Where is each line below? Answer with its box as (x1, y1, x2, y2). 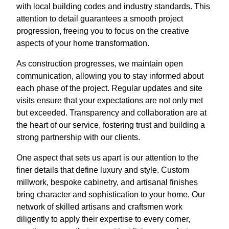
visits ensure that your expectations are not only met (16, 96, 203, 105)
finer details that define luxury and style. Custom (16, 166, 189, 175)
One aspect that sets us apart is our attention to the (16, 153, 198, 163)
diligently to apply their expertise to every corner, (16, 215, 190, 224)
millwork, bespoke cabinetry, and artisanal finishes (16, 178, 198, 187)
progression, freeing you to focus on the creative (16, 27, 189, 36)
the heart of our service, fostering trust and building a (16, 121, 205, 130)
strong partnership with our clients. (16, 133, 140, 142)
